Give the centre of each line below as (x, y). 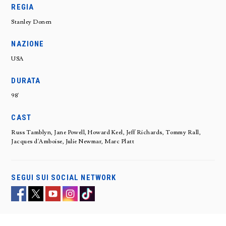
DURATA (26, 80)
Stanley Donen (32, 22)
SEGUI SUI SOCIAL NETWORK (64, 177)
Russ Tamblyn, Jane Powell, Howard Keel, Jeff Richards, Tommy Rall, (106, 132)
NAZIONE (28, 44)
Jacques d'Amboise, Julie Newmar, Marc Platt (73, 141)
